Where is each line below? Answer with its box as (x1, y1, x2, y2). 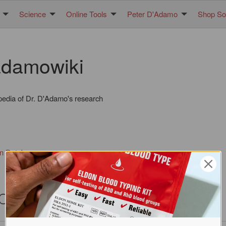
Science (19, 9, 46, 20)
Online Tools (66, 9, 107, 20)
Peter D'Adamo (127, 9, 178, 20)
